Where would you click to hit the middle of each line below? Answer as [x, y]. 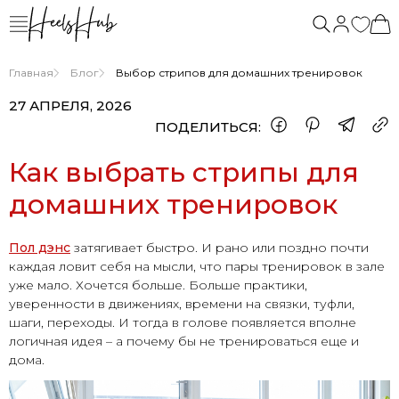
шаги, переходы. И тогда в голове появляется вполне [183, 322]
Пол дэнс [40, 248]
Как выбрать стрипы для [184, 172]
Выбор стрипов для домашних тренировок [239, 73]
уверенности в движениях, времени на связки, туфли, [182, 304]
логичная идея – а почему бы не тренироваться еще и [184, 341]
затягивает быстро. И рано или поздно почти [220, 248]
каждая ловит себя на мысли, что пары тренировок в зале [197, 266]
